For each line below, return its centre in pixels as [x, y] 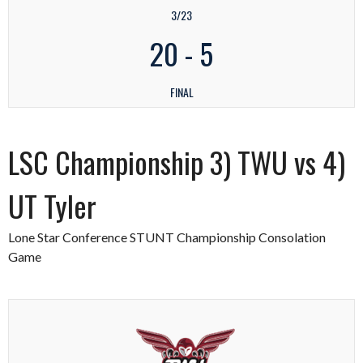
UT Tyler [52, 206]
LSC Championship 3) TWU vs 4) [177, 162]
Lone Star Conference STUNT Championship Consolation [167, 237]
